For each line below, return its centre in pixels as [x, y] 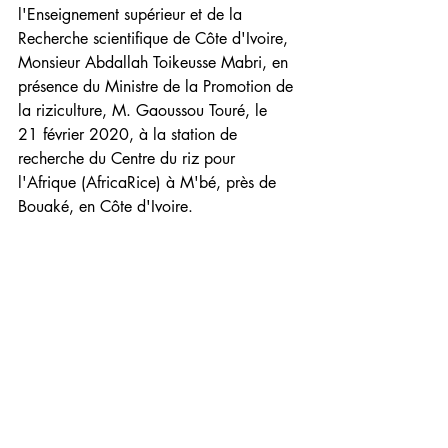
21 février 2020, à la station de [130, 135]
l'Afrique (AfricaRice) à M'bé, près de [149, 183]
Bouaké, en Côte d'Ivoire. [105, 207]
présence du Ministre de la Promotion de [158, 87]
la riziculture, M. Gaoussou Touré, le [145, 111]
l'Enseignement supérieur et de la [132, 15]
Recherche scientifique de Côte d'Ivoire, [155, 39]
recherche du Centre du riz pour [129, 159]
